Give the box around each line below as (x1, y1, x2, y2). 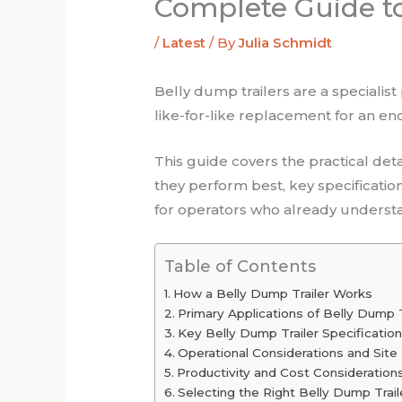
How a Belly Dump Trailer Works (172, 286, 372, 301)
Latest (162, 34, 206, 52)
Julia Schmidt (239, 34, 333, 52)
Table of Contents (164, 257, 317, 277)
